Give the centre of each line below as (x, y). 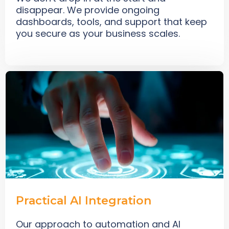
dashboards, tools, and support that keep (111, 21)
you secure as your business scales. (98, 33)
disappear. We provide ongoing (88, 10)
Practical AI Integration (84, 200)
